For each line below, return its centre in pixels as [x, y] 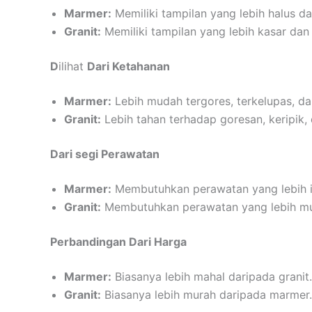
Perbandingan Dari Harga [118, 241]
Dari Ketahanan [128, 66]
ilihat [73, 66]
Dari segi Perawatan [105, 154]
